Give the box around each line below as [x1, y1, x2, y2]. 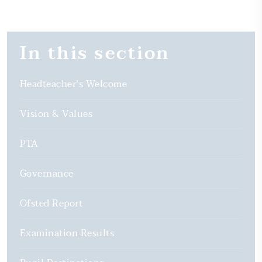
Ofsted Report [20, 195, 83, 212]
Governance [20, 166, 74, 182]
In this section [27, 39, 170, 69]
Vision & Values [20, 106, 93, 123]
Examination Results [20, 225, 115, 242]
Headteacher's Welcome [20, 76, 127, 93]
